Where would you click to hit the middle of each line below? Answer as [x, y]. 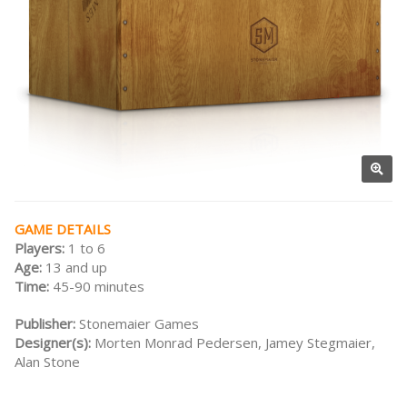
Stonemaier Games [139, 324]
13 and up [76, 268]
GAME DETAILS [63, 229]
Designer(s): [55, 343]
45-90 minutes [99, 287]
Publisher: [47, 324]
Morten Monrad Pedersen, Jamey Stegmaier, [235, 343]
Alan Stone [47, 362]
